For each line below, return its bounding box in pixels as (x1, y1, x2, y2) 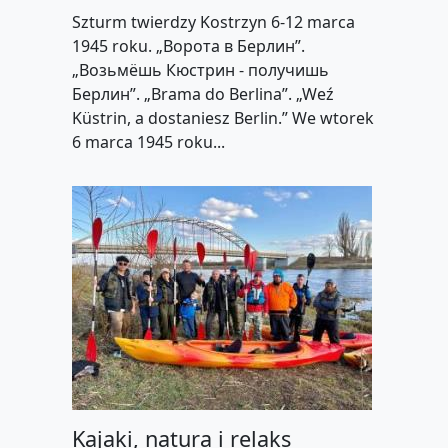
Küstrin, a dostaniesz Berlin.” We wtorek (72, 107, 374, 130)
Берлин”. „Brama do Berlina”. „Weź (72, 83, 334, 106)
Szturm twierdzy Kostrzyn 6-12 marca (72, 11, 355, 34)
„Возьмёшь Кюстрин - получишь (72, 59, 329, 82)
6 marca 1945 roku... (72, 131, 225, 154)
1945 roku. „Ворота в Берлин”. (72, 35, 305, 58)
